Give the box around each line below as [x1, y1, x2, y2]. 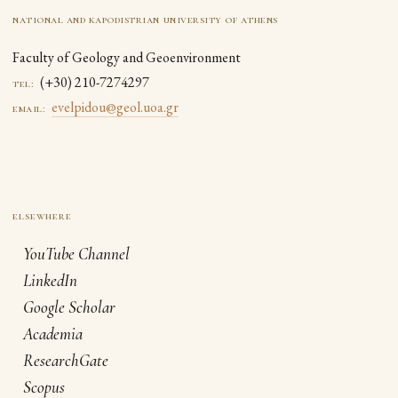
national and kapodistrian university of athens [12, 12, 278, 27]
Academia [23, 323, 83, 344]
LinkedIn [23, 270, 77, 291]
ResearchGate [23, 350, 108, 370]
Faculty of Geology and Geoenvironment [12, 48, 241, 67]
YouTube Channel [23, 243, 130, 264]
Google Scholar [23, 297, 115, 317]
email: [12, 101, 46, 115]
